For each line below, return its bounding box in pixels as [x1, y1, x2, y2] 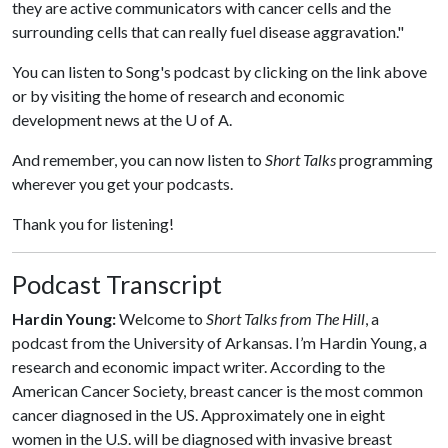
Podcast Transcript [12, 268, 222, 299]
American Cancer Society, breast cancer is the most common [12, 380, 423, 400]
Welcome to [116, 308, 206, 328]
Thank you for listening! [12, 213, 174, 233]
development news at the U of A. [12, 109, 232, 129]
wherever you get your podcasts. [12, 173, 233, 193]
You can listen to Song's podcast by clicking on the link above [12, 61, 427, 81]
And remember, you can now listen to [12, 149, 265, 169]
